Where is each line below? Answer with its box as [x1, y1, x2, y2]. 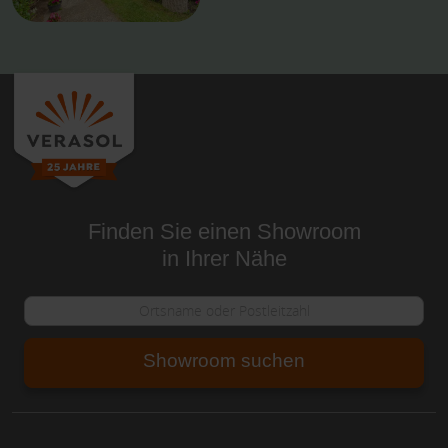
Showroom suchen [143, 349, 305, 371]
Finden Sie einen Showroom [87, 218, 361, 244]
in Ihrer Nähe [161, 245, 287, 271]
